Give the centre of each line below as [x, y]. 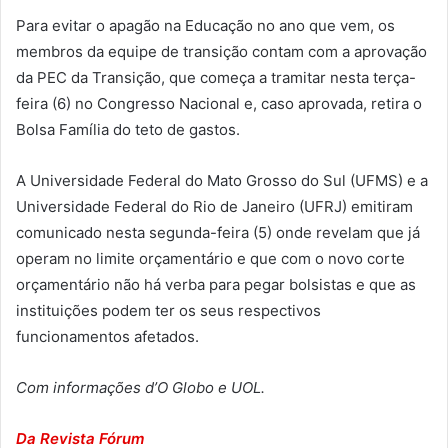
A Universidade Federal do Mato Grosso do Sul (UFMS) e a [222, 181]
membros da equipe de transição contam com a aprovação [221, 52]
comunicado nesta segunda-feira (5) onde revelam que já [218, 233]
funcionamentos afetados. [107, 337]
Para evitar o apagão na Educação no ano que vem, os [205, 26]
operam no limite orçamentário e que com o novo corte [210, 259]
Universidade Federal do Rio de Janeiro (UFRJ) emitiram [214, 207]
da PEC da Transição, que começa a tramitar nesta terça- [216, 78]
